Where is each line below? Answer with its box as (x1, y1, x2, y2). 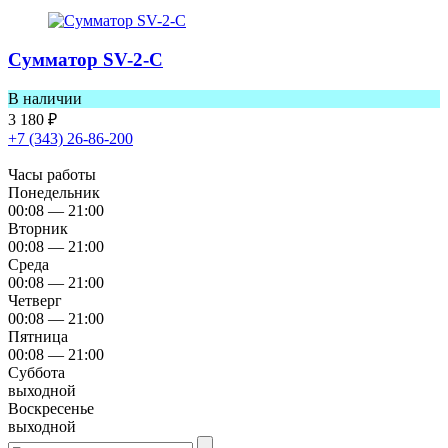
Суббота (8, 363, 65, 381)
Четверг (8, 291, 62, 309)
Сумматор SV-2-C (8, 49, 163, 71)
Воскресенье (8, 399, 94, 417)
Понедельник (8, 183, 100, 201)
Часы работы (8, 165, 104, 183)
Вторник (8, 219, 68, 237)
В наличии (8, 89, 82, 107)
